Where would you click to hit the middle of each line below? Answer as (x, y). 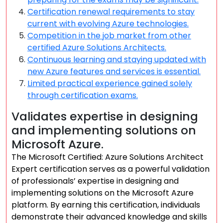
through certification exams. (83, 95)
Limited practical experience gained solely (110, 83)
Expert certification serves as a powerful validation (111, 169)
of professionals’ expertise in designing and (95, 181)
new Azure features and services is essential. (114, 71)
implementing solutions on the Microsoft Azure (103, 193)
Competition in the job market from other (109, 36)
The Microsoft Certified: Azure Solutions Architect (108, 157)
